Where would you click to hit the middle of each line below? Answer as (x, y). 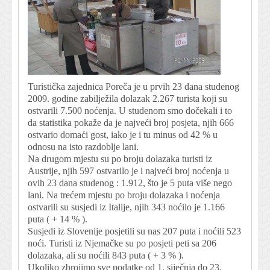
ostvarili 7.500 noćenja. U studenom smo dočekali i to (130, 110)
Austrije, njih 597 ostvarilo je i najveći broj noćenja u (128, 171)
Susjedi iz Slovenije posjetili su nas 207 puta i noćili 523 (134, 231)
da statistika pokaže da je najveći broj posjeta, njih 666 (131, 122)
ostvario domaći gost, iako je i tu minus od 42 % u (123, 134)
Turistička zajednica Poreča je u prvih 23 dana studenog (133, 86)
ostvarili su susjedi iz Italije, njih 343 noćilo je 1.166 (126, 207)
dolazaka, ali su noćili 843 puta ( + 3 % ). (106, 255)
